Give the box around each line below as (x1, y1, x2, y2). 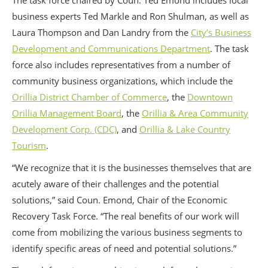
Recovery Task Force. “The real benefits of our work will (12, 210, 239, 222)
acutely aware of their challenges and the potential (12, 178, 219, 190)
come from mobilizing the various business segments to (12, 226, 242, 238)
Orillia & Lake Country (139, 123, 230, 135)
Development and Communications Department (12, 42, 210, 54)
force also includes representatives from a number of (12, 59, 230, 71)
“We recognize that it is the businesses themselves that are (12, 162, 251, 173)
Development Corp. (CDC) (12, 123, 117, 135)
